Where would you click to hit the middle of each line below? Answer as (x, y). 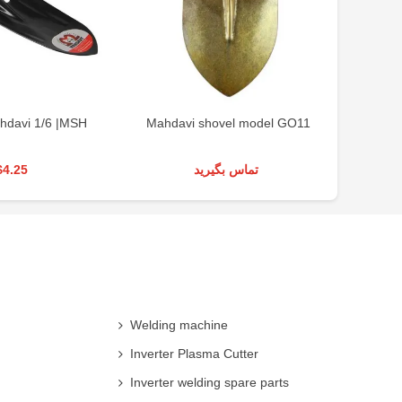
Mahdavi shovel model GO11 (228, 122)
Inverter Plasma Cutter (194, 353)
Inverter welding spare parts (210, 382)
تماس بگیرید (227, 169)
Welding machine (179, 324)
